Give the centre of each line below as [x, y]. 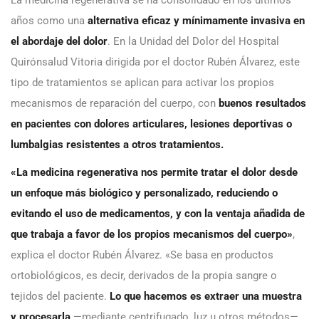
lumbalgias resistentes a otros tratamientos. [117, 144]
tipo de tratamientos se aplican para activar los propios [142, 82]
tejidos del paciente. [60, 296]
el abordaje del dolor [59, 41]
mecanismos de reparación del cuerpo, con [115, 103]
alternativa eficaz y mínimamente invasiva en [196, 20]
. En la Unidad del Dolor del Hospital [193, 41]
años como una [49, 20]
